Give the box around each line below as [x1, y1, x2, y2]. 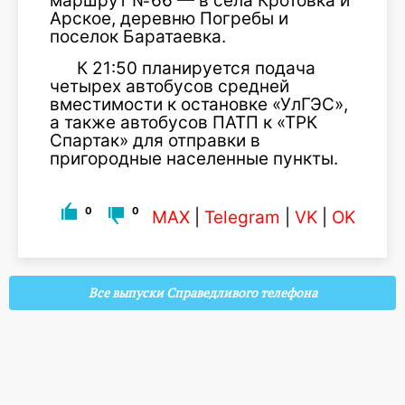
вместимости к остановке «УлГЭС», [50, 94, 348, 115]
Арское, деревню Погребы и [50, 8, 288, 29]
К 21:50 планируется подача [77, 58, 316, 79]
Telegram [204, 207, 280, 228]
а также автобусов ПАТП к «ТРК [50, 112, 317, 133]
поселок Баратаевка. [50, 26, 226, 47]
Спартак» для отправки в [50, 130, 260, 151]
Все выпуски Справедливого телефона [88, 285, 317, 301]
